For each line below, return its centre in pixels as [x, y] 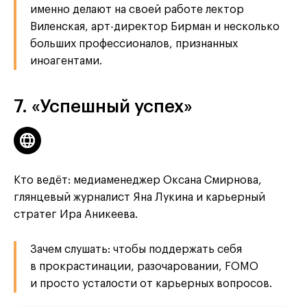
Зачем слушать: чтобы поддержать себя [136, 249]
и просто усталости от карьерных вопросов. [151, 283]
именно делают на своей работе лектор [137, 9]
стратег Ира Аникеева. [76, 214]
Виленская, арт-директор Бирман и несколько [155, 26]
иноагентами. [66, 61]
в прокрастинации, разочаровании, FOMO [144, 266]
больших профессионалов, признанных [134, 44]
